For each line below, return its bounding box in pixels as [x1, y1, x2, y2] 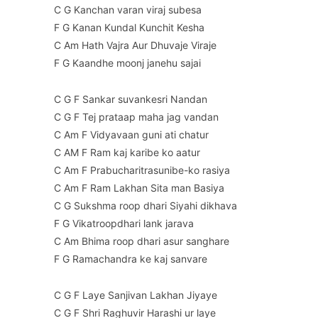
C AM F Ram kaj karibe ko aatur [54, 146, 200, 159]
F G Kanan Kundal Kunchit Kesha [54, 21, 204, 34]
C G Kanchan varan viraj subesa [54, 4, 202, 16]
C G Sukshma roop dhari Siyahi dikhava [54, 199, 237, 212]
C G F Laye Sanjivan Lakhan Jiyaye [54, 289, 217, 302]
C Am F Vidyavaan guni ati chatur [54, 128, 209, 141]
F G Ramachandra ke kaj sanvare [54, 253, 207, 265]
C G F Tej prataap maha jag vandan [54, 111, 219, 124]
